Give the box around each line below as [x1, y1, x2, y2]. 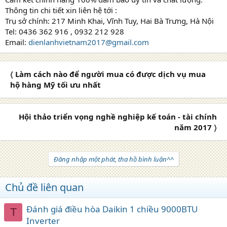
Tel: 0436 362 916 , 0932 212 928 [5, 26, 124, 36]
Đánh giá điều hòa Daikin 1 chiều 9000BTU [26, 203, 198, 215]
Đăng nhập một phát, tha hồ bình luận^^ [53, 154, 174, 164]
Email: [5, 36, 28, 47]
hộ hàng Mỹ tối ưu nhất [10, 79, 101, 90]
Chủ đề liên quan [5, 180, 84, 194]
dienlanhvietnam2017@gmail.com [28, 36, 149, 47]
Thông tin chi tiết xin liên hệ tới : [5, 5, 117, 15]
